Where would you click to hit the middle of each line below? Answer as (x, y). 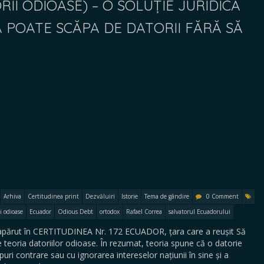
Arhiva (12, 196)
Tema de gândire (167, 196)
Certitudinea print (53, 196)
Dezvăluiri (100, 196)
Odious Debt (75, 212)
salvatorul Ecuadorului (199, 212)
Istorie (130, 196)
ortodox (110, 212)
